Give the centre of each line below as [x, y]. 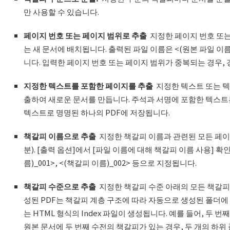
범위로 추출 [127, 35]
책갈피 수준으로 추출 [60, 186]
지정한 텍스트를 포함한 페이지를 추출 [89, 86]
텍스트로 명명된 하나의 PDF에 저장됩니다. [97, 112]
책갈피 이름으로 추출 [61, 136]
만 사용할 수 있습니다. [61, 12]
